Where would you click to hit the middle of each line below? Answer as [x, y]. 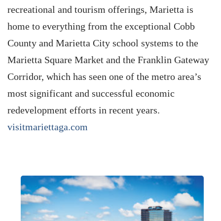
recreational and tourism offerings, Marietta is [100, 9]
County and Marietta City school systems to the [103, 43]
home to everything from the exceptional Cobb [101, 26]
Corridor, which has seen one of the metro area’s [104, 76]
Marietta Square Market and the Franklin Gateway [108, 60]
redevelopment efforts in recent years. [84, 110]
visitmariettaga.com [48, 127]
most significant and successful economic [91, 93]
